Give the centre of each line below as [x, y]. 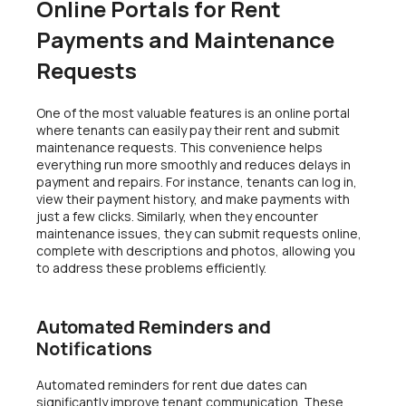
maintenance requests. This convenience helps [179, 147]
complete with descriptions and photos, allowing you [196, 250]
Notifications [94, 348]
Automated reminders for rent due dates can [172, 384]
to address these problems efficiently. [151, 267]
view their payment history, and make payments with [193, 198]
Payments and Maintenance [185, 39]
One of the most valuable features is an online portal [193, 112]
